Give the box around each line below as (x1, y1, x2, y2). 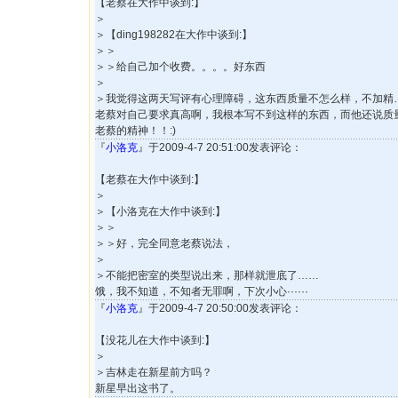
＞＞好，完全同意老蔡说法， (95, 237, 234, 250)
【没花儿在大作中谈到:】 (95, 334, 215, 346)
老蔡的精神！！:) (95, 124, 176, 137)
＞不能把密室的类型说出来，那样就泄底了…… (95, 269, 319, 282)
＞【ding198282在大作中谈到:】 (95, 28, 252, 41)
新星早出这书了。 (95, 382, 180, 394)
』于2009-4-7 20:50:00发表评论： (138, 302, 302, 314)
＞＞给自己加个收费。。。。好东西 (95, 60, 266, 73)
